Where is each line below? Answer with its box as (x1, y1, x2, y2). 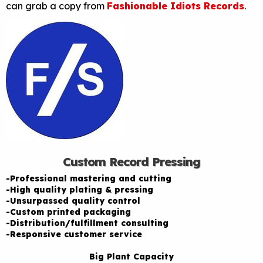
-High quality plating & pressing (6, 184, 153, 195)
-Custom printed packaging (6, 206, 131, 217)
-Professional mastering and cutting (6, 173, 171, 184)
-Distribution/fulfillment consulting (6, 217, 168, 228)
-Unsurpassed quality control (6, 195, 140, 206)
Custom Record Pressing (63, 154, 200, 169)
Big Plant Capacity (89, 251, 174, 262)
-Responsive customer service (6, 228, 142, 240)
